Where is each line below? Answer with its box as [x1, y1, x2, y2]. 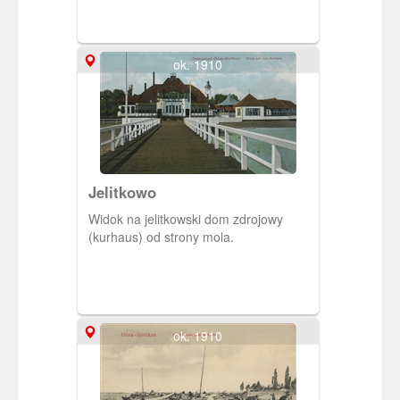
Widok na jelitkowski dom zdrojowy [87, 210, 283, 229]
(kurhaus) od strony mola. [87, 228, 234, 246]
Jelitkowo [87, 181, 156, 204]
